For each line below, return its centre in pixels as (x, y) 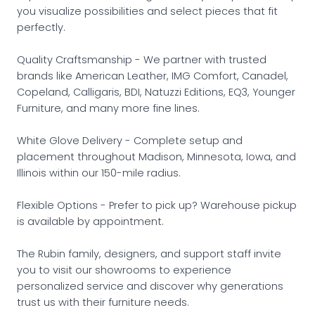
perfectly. (41, 27)
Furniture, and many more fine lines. (108, 108)
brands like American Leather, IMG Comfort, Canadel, (153, 76)
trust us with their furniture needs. (103, 302)
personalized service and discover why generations (150, 286)
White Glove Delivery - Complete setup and (130, 140)
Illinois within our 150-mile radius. (99, 173)
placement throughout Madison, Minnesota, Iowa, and (156, 156)
